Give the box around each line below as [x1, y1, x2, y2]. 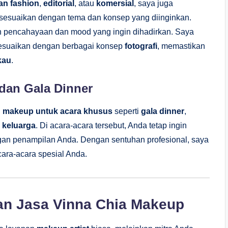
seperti [112, 106, 141, 116]
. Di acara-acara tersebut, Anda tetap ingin [36, 121, 187, 130]
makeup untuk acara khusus [3, 106, 112, 116]
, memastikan [157, 41, 205, 50]
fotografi [125, 41, 157, 50]
